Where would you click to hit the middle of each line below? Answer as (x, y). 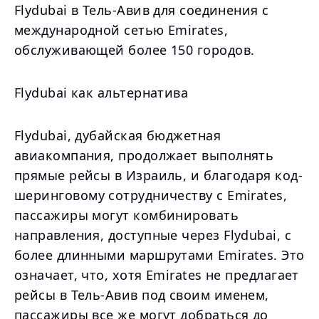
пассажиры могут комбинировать (127, 215)
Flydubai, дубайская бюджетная (118, 135)
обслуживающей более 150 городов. (135, 50)
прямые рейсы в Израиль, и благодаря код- (159, 175)
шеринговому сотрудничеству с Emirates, (151, 195)
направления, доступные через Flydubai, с (153, 235)
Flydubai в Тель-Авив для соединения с (142, 10)
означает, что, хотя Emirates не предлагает (157, 275)
